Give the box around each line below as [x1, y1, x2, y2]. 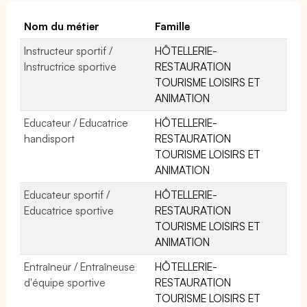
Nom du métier [24, 19, 100, 33]
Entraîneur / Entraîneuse [24, 259, 136, 273]
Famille [155, 19, 190, 33]
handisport [24, 131, 75, 145]
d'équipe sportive [24, 275, 106, 289]
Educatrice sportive [24, 203, 114, 217]
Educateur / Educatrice [24, 115, 129, 130]
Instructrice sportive [24, 59, 117, 73]
